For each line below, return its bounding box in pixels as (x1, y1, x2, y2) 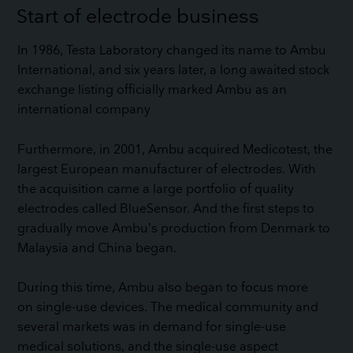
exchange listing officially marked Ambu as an (17, 83, 288, 98)
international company (17, 102, 151, 118)
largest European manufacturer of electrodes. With (17, 162, 317, 177)
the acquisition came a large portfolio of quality (17, 181, 295, 197)
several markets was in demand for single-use (17, 319, 287, 335)
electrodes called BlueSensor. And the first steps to (17, 201, 315, 217)
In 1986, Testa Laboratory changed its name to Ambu (17, 43, 327, 59)
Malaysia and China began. (17, 240, 177, 256)
